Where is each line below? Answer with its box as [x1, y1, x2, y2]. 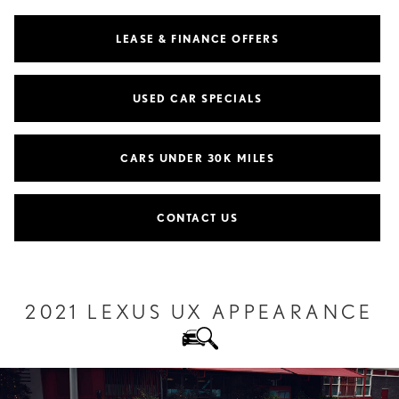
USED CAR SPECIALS [132, 92, 263, 106]
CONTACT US [157, 211, 238, 225]
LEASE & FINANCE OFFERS [116, 32, 279, 46]
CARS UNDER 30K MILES [120, 151, 274, 166]
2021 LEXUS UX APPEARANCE [25, 300, 374, 324]
